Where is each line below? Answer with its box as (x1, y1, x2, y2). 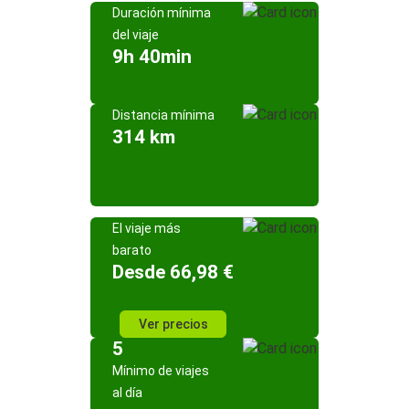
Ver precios (138, 317, 208, 331)
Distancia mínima (112, 108, 215, 122)
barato (112, 243, 152, 257)
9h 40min (112, 46, 192, 68)
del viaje (112, 27, 159, 42)
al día (112, 385, 142, 400)
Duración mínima (112, 5, 211, 20)
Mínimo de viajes (112, 363, 209, 378)
